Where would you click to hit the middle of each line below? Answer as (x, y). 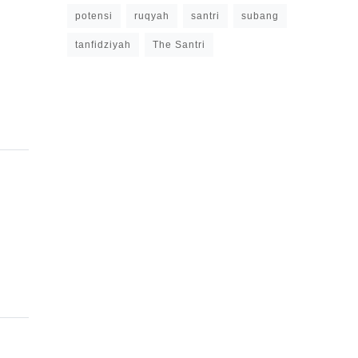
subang (260, 16)
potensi (94, 16)
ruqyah (152, 16)
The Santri (179, 45)
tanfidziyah (103, 45)
